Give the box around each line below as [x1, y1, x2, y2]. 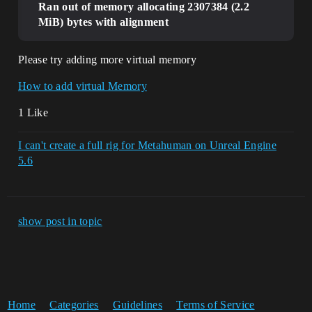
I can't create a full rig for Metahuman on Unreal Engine [18, 139, 276, 151]
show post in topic [18, 215, 102, 227]
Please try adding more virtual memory [18, 54, 196, 65]
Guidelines [112, 299, 163, 311]
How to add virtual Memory [18, 80, 147, 92]
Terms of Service [176, 299, 255, 311]
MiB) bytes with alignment [38, 16, 169, 28]
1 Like [18, 107, 48, 118]
